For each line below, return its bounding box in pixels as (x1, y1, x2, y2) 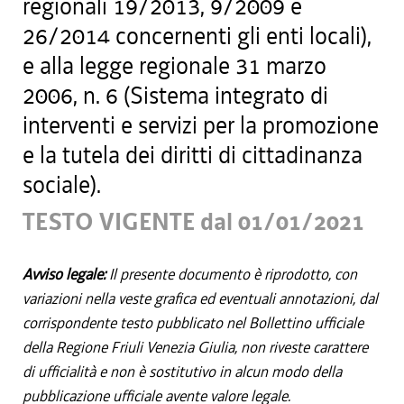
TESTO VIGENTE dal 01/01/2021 (23, 207, 364, 238)
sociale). (23, 170, 101, 200)
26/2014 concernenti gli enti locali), (23, 21, 372, 51)
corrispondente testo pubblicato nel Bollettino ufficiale (23, 313, 363, 333)
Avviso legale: (23, 264, 109, 284)
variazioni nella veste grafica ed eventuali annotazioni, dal (23, 289, 378, 308)
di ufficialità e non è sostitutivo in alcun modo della (23, 362, 342, 381)
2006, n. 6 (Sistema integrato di (23, 80, 328, 111)
